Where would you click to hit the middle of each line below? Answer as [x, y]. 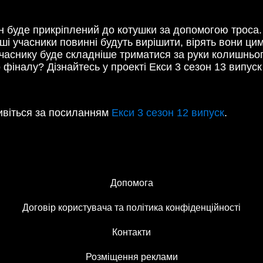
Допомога [131, 183]
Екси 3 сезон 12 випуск [168, 112]
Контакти [131, 232]
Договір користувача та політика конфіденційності [131, 207]
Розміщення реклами [131, 257]
